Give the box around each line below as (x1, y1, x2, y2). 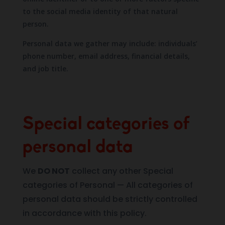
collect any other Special (69, 165, 173, 177)
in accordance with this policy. (22, 207, 147, 219)
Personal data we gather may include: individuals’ (22, 38, 197, 48)
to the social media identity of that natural (22, 6, 178, 16)
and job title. (22, 63, 68, 73)
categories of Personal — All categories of (22, 179, 193, 191)
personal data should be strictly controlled (22, 193, 197, 205)
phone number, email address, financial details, (22, 51, 190, 61)
